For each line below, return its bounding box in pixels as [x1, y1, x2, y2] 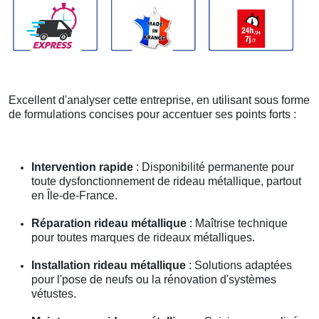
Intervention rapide [31, 160, 133, 173]
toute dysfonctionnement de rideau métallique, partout [31, 174, 301, 187]
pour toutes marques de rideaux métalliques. [31, 231, 255, 244]
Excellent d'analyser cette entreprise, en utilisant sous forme [9, 93, 310, 106]
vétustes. [31, 287, 76, 300]
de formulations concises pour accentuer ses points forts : [9, 108, 296, 120]
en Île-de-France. [31, 189, 117, 202]
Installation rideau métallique [31, 258, 186, 271]
